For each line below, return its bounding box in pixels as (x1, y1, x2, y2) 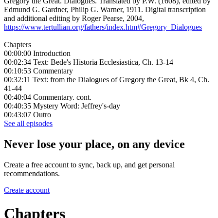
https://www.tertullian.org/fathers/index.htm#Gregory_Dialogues (4, 23, 202, 32)
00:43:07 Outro (4, 110, 51, 119)
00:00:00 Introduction (4, 49, 71, 58)
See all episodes (4, 119, 53, 128)
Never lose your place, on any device (4, 138, 185, 151)
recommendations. (4, 169, 60, 178)
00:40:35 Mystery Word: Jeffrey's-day (4, 102, 120, 110)
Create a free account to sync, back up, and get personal (4, 160, 175, 169)
